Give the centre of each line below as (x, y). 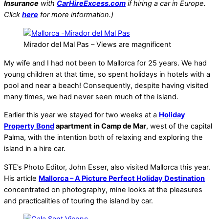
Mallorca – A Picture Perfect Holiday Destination (122, 178)
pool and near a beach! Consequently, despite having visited (106, 85)
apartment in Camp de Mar (100, 126)
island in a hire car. (35, 149)
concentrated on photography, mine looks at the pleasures (103, 189)
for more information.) (76, 15)
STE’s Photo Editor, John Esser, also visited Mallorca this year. (107, 167)
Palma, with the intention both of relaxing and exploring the (103, 138)
